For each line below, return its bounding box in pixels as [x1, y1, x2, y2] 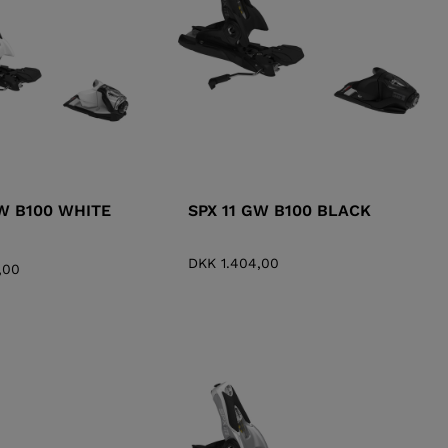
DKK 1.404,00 [188, 254, 280, 271]
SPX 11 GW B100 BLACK [188, 200, 372, 220]
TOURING [172, 82, 299, 116]
